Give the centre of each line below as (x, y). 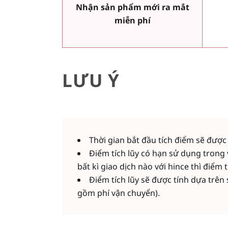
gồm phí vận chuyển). (119, 193)
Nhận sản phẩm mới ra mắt (132, 7)
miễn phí (132, 21)
